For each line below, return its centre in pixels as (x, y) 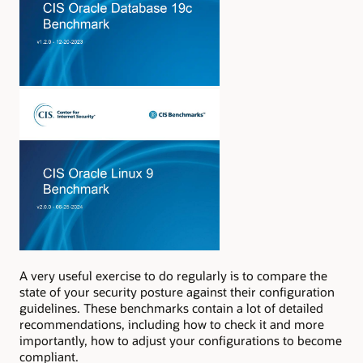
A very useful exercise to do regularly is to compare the (173, 275)
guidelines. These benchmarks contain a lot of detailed (171, 307)
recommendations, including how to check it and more (172, 324)
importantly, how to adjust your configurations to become (181, 340)
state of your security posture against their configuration (177, 291)
